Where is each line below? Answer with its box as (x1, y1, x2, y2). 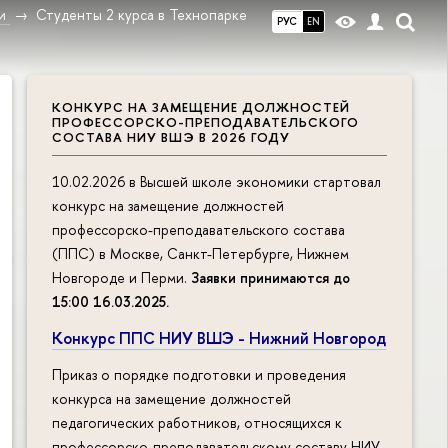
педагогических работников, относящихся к (52, 413, 342, 433)
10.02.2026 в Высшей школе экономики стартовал (52, 171, 381, 191)
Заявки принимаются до (191, 267, 350, 287)
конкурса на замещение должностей (52, 389, 291, 409)
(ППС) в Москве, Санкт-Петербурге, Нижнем (52, 243, 349, 263)
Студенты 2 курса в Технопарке (36, 4, 248, 24)
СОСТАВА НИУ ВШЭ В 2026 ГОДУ (52, 128, 290, 146)
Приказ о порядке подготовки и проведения (52, 365, 346, 385)
